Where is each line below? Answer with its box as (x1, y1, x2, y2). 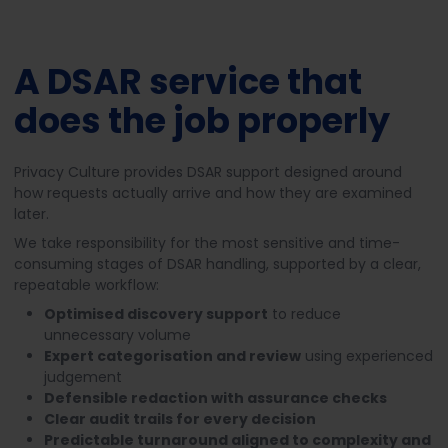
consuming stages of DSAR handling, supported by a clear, (14, 254, 421, 274)
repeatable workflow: (14, 275, 159, 295)
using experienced (301, 346, 433, 366)
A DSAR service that (14, 57, 362, 106)
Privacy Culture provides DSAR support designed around (14, 162, 402, 182)
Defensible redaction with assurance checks (44, 388, 387, 408)
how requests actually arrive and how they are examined (14, 183, 412, 203)
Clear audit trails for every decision (44, 409, 316, 429)
